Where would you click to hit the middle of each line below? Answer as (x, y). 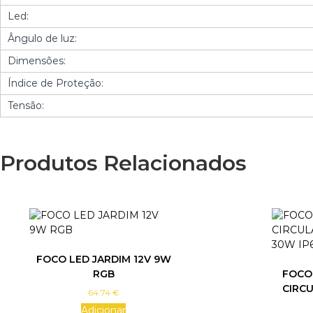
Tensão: (26, 105)
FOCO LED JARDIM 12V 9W (103, 259)
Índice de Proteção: (56, 83)
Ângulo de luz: (42, 38)
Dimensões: (37, 60)
